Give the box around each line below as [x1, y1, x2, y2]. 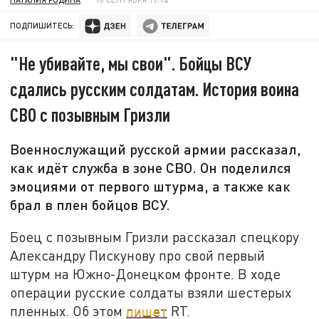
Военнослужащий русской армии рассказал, [10, 140, 302, 158]
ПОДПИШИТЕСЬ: [10, 21, 75, 31]
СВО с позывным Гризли [10, 103, 171, 126]
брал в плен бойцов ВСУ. [10, 196, 171, 214]
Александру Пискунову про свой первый [10, 246, 266, 263]
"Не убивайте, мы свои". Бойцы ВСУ [10, 52, 252, 75]
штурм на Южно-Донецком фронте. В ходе [10, 265, 281, 282]
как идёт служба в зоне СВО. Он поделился [10, 159, 292, 177]
